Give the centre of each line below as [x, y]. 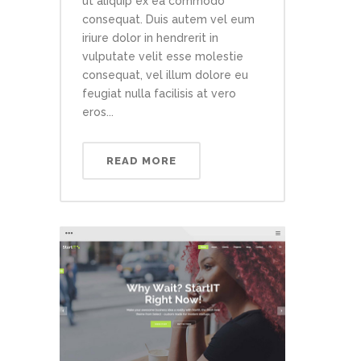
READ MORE [141, 161]
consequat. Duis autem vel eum [168, 20]
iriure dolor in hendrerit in [150, 38]
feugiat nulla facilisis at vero [159, 94]
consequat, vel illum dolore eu [165, 75]
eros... [98, 112]
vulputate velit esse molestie [163, 57]
